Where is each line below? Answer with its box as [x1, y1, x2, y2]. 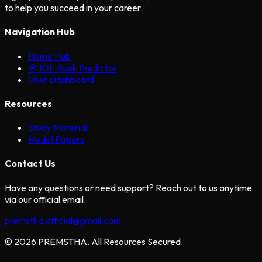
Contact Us [5, 157, 56, 170]
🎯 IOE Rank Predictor [28, 61, 117, 74]
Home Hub [28, 50, 71, 62]
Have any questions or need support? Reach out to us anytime [5, 181, 252, 194]
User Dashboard [28, 73, 94, 85]
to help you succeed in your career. [5, 2, 143, 13]
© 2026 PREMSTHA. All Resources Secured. [5, 235, 183, 247]
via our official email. [5, 193, 86, 205]
